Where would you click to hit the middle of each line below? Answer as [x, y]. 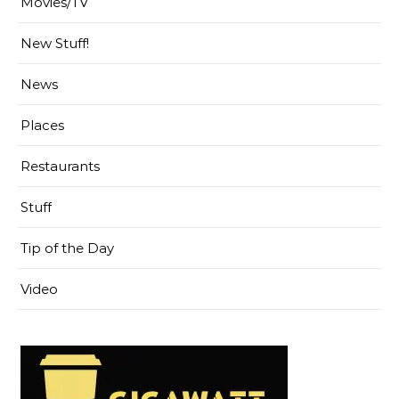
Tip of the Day [67, 248]
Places [42, 126]
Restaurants [60, 167]
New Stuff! [55, 44]
